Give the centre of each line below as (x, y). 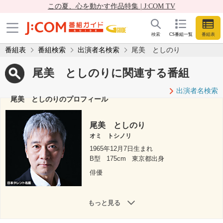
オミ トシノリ (111, 136)
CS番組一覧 (181, 35)
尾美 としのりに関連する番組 (111, 73)
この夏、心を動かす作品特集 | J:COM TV (111, 6)
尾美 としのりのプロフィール (59, 99)
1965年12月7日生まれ (121, 149)
